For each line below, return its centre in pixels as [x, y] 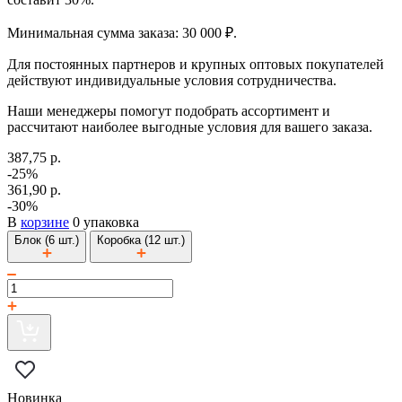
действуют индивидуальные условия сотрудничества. [172, 80]
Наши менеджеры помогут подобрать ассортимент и [169, 110]
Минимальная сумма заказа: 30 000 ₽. [122, 32]
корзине [45, 222]
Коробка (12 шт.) [141, 240]
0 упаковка [104, 222]
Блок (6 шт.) [47, 240]
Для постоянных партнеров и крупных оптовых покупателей [196, 64]
